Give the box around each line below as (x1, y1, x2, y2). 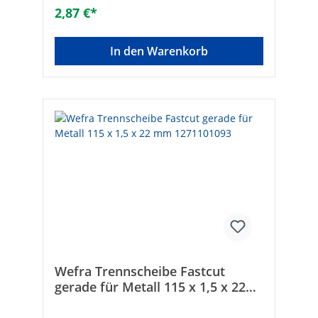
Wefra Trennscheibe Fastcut (55, 263, 225, 280)
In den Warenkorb (110, 43, 208, 60)
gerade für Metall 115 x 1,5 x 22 (55, 278, 246, 296)
